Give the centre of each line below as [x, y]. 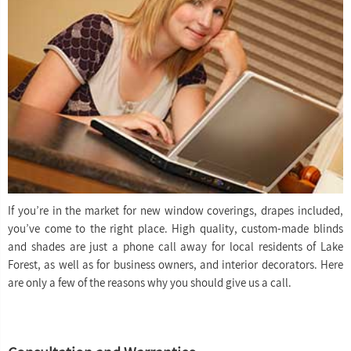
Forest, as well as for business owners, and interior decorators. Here [175, 264]
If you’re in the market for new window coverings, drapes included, [175, 210]
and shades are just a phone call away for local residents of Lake [175, 246]
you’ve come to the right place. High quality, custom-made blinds [175, 228]
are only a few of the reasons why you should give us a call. [150, 282]
